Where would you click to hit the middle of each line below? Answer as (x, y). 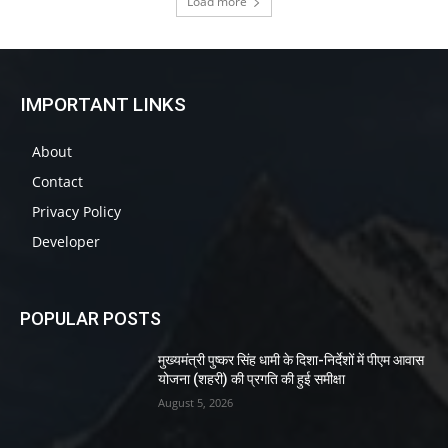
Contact (57, 181)
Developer (66, 241)
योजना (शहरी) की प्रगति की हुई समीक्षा (252, 378)
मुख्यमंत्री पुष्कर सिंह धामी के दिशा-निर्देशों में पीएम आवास (291, 359)
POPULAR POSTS (90, 318)
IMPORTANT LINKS (103, 104)
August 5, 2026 (196, 402)
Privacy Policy (76, 211)
